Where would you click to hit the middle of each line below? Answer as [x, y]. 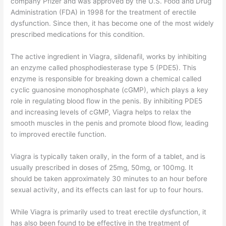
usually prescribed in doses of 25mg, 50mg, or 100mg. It [102, 168]
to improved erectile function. [59, 134]
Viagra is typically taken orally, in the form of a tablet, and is [108, 157]
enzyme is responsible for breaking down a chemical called [106, 79]
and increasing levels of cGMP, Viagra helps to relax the [101, 112]
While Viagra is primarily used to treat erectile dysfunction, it [109, 212]
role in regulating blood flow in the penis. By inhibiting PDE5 [107, 101]
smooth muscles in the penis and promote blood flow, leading [110, 123]
